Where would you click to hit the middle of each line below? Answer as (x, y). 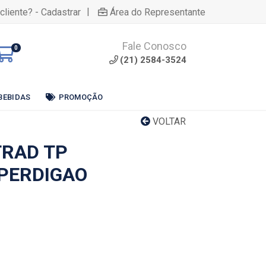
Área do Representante (158, 12)
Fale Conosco (154, 46)
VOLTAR (168, 121)
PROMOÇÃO (81, 97)
